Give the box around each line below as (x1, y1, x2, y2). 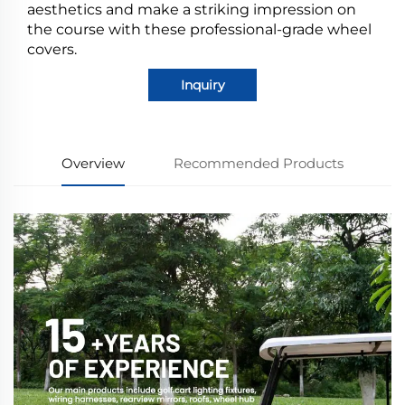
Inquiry (180, 76, 225, 93)
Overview (61, 154, 126, 172)
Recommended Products (173, 154, 344, 172)
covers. (27, 40, 77, 58)
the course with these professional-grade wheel (27, 20, 372, 38)
